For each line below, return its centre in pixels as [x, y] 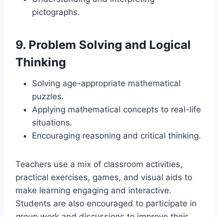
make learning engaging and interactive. [93, 190]
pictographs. [56, 12]
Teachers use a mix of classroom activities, [99, 164]
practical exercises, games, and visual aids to [104, 177]
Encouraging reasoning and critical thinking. [116, 136]
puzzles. [48, 96]
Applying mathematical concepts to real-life [116, 109]
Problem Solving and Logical [110, 45]
